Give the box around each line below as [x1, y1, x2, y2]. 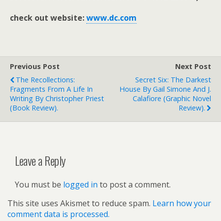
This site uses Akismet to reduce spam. [7, 197, 152, 209]
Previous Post [10, 61, 60, 71]
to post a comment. [98, 179, 171, 190]
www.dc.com [86, 12, 137, 23]
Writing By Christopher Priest [10, 93, 104, 103]
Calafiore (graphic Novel [133, 93, 211, 103]
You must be [15, 179, 63, 190]
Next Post [175, 61, 211, 71]
